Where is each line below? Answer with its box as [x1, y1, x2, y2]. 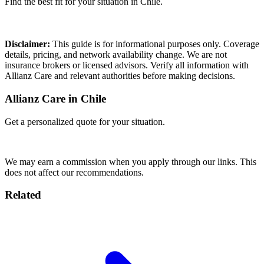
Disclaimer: [5, 39, 50, 49]
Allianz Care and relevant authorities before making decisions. [5, 71, 235, 81]
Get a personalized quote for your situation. [5, 116, 165, 127]
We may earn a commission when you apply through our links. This [5, 156, 256, 167]
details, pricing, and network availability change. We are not [5, 49, 227, 60]
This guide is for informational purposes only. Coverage [50, 39, 259, 49]
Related [5, 189, 41, 202]
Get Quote [5, 136, 44, 147]
